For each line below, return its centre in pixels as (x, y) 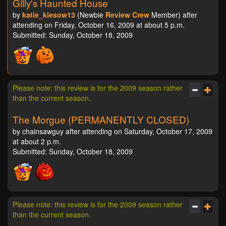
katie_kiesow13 (49, 15)
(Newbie (90, 15)
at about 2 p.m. (37, 141)
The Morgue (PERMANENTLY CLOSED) (101, 119)
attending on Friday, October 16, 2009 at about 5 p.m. (99, 25)
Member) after (173, 15)
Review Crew (127, 15)
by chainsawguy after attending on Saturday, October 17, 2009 (112, 131)
